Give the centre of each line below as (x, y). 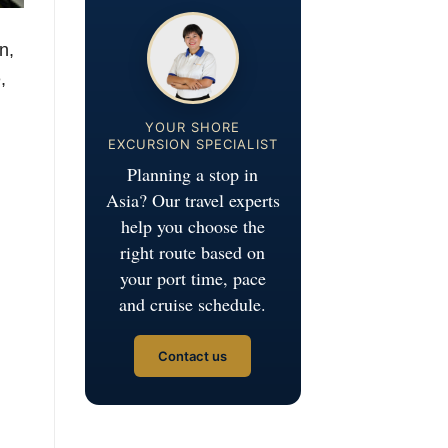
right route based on (193, 252)
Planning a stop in (193, 174)
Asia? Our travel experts (192, 200)
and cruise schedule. (193, 304)
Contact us (193, 356)
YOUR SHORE (193, 127)
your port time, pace (192, 278)
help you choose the (192, 226)
